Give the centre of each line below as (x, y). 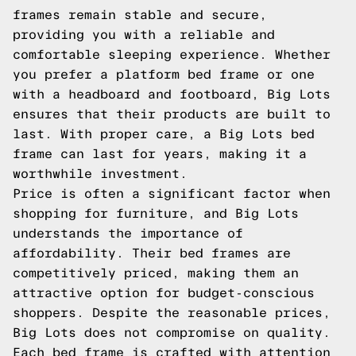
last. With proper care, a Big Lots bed (164, 134)
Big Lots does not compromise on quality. (172, 333)
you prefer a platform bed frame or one (164, 74)
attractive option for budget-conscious (164, 293)
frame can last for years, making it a (160, 154)
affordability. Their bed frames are (152, 253)
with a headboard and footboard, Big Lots (172, 94)
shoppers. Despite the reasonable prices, (172, 313)
